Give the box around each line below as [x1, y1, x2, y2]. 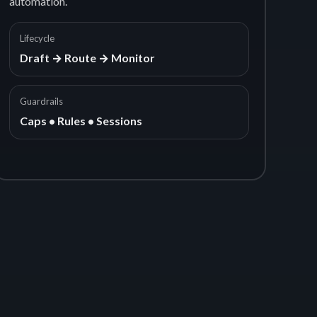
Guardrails [20, 96, 64, 107]
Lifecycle [20, 33, 55, 44]
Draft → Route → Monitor [20, 51, 156, 64]
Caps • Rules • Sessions [20, 114, 143, 127]
